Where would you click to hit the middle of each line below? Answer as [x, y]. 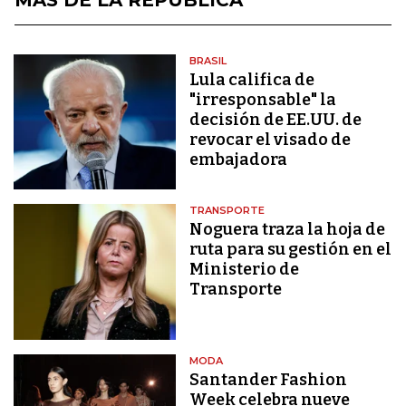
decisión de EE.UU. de [276, 120]
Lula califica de [252, 80]
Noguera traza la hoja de [288, 230]
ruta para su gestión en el [291, 250]
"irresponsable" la [263, 100]
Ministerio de [245, 270]
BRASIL [208, 61]
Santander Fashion [269, 379]
